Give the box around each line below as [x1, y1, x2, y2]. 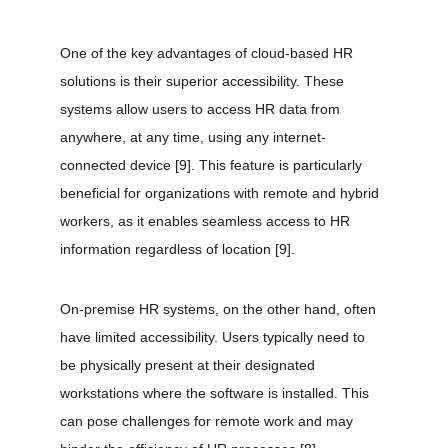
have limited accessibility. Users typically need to [60, 329, 369, 345]
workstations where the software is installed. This [60, 385, 373, 401]
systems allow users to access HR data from [60, 101, 344, 117]
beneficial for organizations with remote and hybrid [60, 185, 383, 201]
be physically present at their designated [60, 357, 319, 373]
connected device [60, 157, 175, 173]
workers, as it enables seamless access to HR [60, 213, 354, 229]
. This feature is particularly [191, 157, 366, 173]
